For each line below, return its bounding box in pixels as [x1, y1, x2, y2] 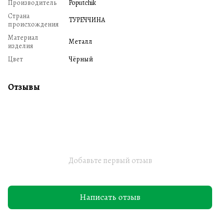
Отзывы [8, 81, 40, 93]
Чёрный [69, 54, 93, 64]
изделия [8, 41, 33, 51]
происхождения [8, 19, 59, 29]
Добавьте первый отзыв [68, 155, 152, 166]
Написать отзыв [80, 191, 140, 203]
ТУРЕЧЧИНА [69, 15, 105, 25]
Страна [8, 11, 29, 21]
